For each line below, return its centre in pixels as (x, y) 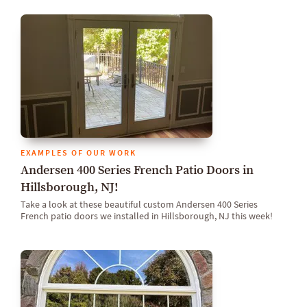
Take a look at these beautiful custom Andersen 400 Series (139, 205)
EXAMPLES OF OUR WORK (78, 152)
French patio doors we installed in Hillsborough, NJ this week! (147, 216)
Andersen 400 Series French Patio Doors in (137, 170)
